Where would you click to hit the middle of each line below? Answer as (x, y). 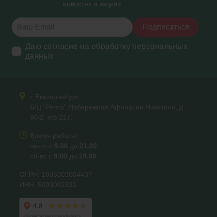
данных (39, 56)
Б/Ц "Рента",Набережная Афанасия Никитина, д (107, 107)
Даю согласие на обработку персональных (107, 46)
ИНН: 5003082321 (48, 185)
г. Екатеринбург (54, 97)
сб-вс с (42, 156)
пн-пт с (42, 146)
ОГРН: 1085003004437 (56, 175)
